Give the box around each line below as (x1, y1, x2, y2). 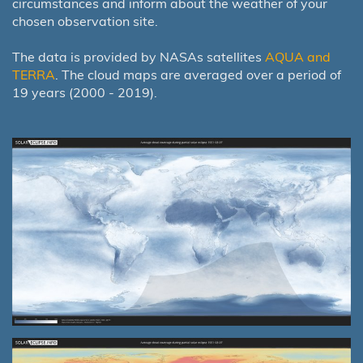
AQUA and (265, 48, 331, 65)
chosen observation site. (12, 12, 158, 29)
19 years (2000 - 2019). (12, 83, 157, 100)
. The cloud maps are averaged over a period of (55, 66, 341, 83)
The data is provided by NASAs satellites (12, 48, 265, 65)
